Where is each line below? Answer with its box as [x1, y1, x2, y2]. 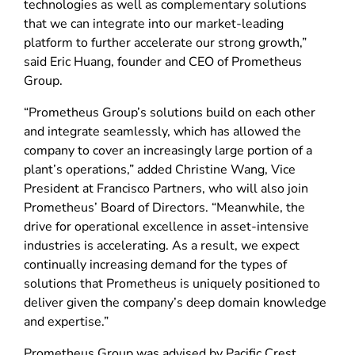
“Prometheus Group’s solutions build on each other [24, 103, 315, 121]
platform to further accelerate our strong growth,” [24, 33, 307, 52]
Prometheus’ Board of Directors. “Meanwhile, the [24, 198, 305, 216]
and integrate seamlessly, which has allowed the [24, 122, 301, 140]
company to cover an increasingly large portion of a [24, 141, 312, 159]
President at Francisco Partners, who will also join [24, 179, 308, 197]
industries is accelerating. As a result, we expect [24, 236, 300, 254]
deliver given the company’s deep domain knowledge [24, 293, 326, 311]
